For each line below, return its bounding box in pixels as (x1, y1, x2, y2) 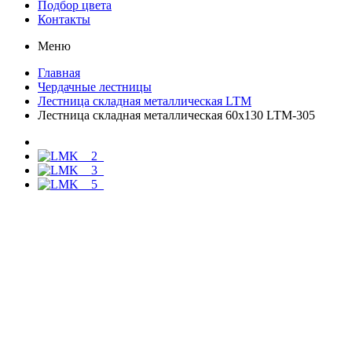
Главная (38, 66, 80, 79)
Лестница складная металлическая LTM (38, 94, 251, 108)
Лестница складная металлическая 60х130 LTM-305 (38, 108, 315, 122)
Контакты (38, 13, 90, 26)
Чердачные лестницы (38, 80, 152, 93)
